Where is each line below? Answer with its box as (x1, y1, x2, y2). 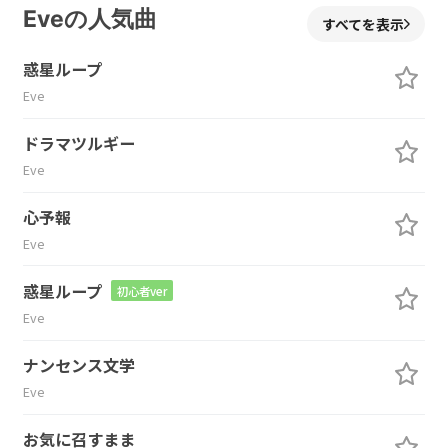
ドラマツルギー (22, 130, 135, 155)
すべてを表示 (322, 13, 405, 34)
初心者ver (116, 282, 167, 299)
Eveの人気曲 (22, 5, 157, 34)
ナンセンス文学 (22, 352, 135, 377)
